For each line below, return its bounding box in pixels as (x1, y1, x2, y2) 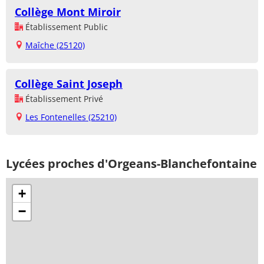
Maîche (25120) (25, 39, 85, 51)
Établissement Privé (23, 93, 103, 105)
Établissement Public (23, 21, 108, 33)
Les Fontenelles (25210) (25, 111, 117, 123)
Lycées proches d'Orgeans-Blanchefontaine (6, 156, 257, 172)
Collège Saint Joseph (15, 77, 123, 91)
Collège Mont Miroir (15, 5, 121, 19)
